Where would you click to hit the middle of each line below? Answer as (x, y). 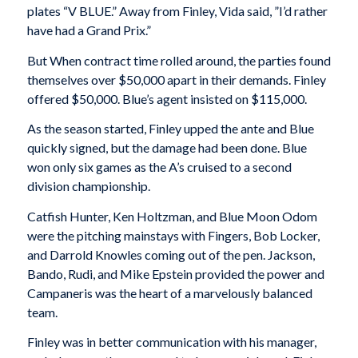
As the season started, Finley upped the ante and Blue (170, 129)
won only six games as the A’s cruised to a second (159, 167)
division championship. (88, 186)
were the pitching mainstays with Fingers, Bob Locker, (173, 235)
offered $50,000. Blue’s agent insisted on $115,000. (167, 98)
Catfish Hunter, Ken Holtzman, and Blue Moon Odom (172, 216)
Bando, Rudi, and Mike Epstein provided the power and (175, 273)
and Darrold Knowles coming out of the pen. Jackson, (171, 254)
